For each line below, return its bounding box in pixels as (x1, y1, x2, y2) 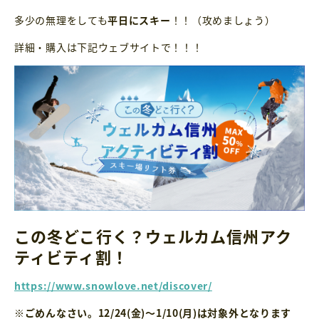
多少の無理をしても (14, 13, 108, 28)
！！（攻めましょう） (170, 13, 276, 28)
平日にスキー (108, 13, 171, 28)
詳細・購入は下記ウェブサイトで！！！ (14, 40, 203, 55)
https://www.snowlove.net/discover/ (14, 278, 212, 293)
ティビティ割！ (14, 244, 128, 268)
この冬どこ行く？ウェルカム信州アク (14, 224, 292, 247)
